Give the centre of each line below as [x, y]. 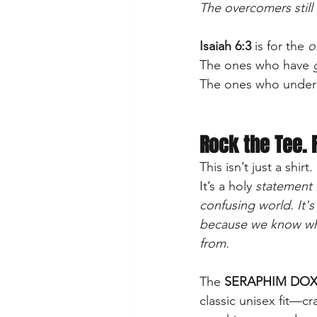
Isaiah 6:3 [225, 46]
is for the [279, 46]
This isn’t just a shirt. [256, 167]
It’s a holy [227, 186]
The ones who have [254, 65]
